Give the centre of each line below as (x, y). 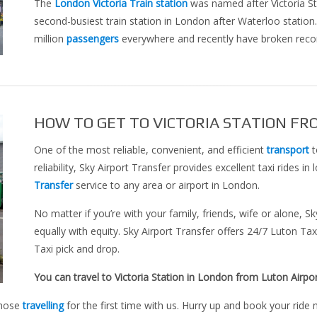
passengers (93, 39)
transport (288, 150)
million (50, 39)
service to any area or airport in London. (166, 185)
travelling (43, 306)
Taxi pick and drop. (77, 249)
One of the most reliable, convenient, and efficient (150, 150)
